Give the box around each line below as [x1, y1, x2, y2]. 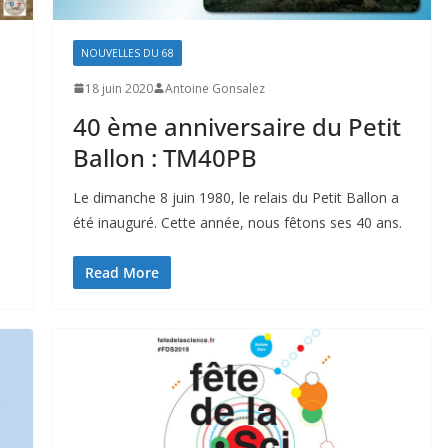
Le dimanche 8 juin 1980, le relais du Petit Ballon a [72, 187, 399, 207]
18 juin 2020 [84, 79, 153, 97]
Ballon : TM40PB [72, 140, 257, 174]
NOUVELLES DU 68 [80, 45, 174, 60]
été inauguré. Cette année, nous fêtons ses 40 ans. [72, 212, 402, 232]
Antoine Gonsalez [164, 79, 265, 97]
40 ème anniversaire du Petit [72, 109, 401, 143]
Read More [84, 262, 159, 282]
